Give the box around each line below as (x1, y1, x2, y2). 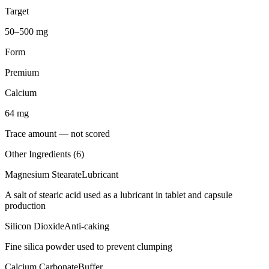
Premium (5, 67, 39, 77)
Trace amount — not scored (5, 128, 110, 139)
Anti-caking (64, 220, 109, 231)
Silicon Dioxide (5, 220, 64, 231)
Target (5, 5, 29, 16)
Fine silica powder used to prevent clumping (5, 241, 172, 252)
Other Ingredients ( (5, 148, 76, 159)
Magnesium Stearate (5, 169, 82, 180)
